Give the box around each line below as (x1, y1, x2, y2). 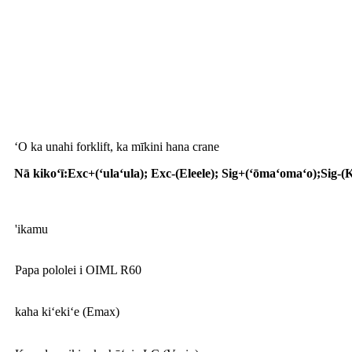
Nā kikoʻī (14, 166, 64, 180)
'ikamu (15, 222, 48, 236)
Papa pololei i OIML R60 (15, 262, 141, 277)
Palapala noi (22, 93, 88, 107)
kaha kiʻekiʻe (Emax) (15, 304, 119, 318)
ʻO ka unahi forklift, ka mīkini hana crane (14, 139, 219, 153)
